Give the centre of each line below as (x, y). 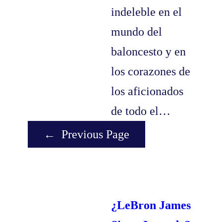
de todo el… (141, 111)
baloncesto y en (148, 52)
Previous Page (95, 135)
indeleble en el (146, 12)
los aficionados (147, 91)
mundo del (137, 32)
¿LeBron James (151, 205)
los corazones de (151, 72)
